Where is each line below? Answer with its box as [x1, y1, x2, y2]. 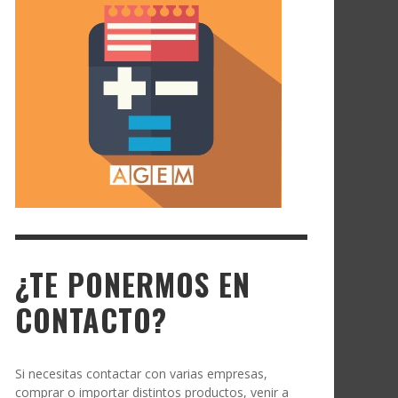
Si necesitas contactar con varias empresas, [15, 365, 267, 382]
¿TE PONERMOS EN [15, 262, 251, 306]
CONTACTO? [15, 298, 167, 342]
